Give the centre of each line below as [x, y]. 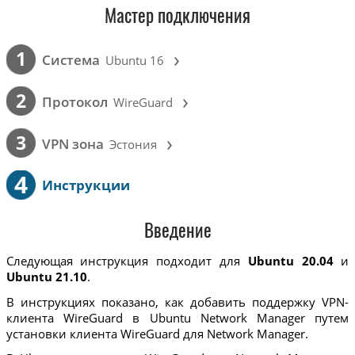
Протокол [74, 101]
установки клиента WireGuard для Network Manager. [157, 333]
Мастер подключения [177, 18]
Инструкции [86, 185]
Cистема [71, 60]
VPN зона [73, 143]
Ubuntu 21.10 [46, 277]
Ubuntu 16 [135, 61]
